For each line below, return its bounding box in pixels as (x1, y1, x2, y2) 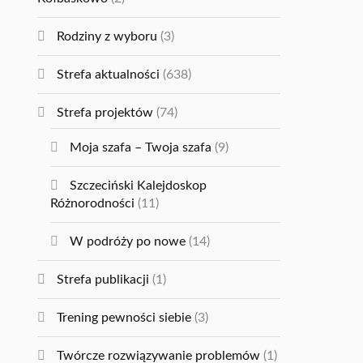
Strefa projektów (57, 106, 154, 119)
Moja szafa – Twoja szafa (70, 141, 212, 155)
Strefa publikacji (57, 273, 150, 287)
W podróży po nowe (70, 235, 186, 249)
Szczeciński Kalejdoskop (70, 179, 207, 193)
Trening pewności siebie (57, 311, 192, 325)
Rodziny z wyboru (57, 30, 158, 43)
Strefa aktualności (57, 68, 160, 81)
